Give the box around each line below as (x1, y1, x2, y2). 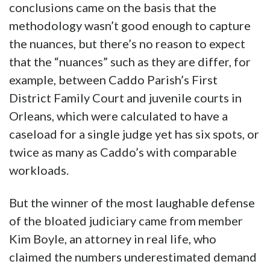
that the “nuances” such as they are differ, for (9, 54, 251, 69)
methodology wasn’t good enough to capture (9, 18, 251, 33)
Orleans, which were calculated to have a (9, 108, 228, 124)
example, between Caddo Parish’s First (9, 72, 218, 87)
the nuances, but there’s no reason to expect (9, 36, 245, 51)
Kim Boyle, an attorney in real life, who (9, 231, 216, 246)
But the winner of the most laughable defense (9, 195, 255, 210)
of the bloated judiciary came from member (9, 213, 243, 228)
